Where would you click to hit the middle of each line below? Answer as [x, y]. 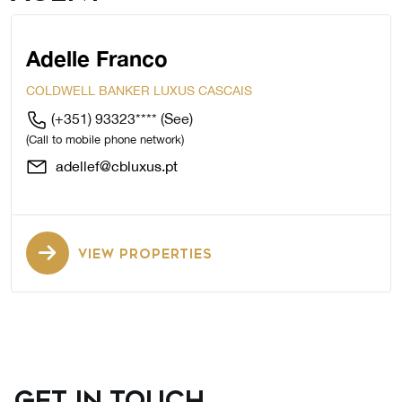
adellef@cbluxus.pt [115, 166]
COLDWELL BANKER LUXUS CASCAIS [139, 91]
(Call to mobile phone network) [105, 140]
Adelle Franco [97, 59]
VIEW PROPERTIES [145, 255]
